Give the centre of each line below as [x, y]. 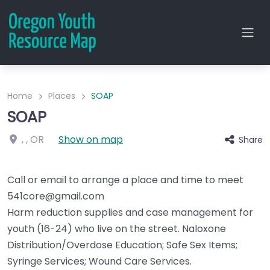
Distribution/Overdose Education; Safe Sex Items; [122, 245]
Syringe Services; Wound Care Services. [99, 261]
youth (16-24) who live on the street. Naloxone [117, 229]
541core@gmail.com [56, 196]
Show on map [91, 140]
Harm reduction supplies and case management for [130, 212]
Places [62, 96]
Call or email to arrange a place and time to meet [125, 180]
